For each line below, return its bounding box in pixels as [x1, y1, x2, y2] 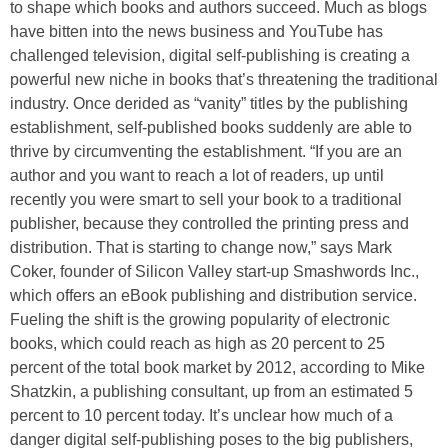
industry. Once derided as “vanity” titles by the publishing [10, 95, 408, 112]
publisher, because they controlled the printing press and [10, 215, 409, 232]
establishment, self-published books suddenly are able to [10, 119, 412, 136]
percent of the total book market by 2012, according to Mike [10, 359, 425, 376]
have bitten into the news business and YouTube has [10, 23, 383, 40]
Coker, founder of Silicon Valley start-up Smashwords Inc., [10, 263, 419, 280]
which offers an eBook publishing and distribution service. [10, 287, 417, 304]
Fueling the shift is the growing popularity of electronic [10, 311, 390, 328]
